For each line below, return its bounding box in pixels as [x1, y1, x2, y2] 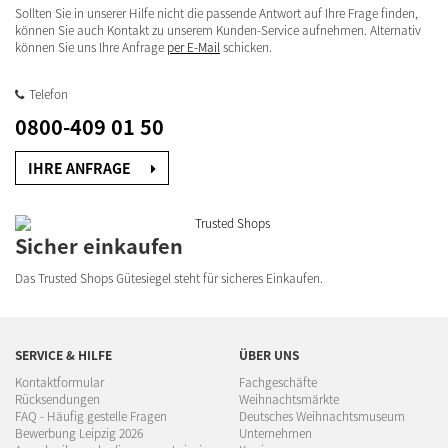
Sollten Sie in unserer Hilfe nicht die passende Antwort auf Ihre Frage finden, [15, 3, 418, 22]
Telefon [29, 84, 68, 103]
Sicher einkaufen [15, 230, 183, 260]
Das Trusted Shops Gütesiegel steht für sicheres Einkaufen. [15, 268, 323, 287]
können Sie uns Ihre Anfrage [15, 37, 167, 56]
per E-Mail [167, 37, 220, 56]
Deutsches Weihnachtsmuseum [239, 406, 405, 425]
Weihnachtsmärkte [239, 389, 339, 408]
